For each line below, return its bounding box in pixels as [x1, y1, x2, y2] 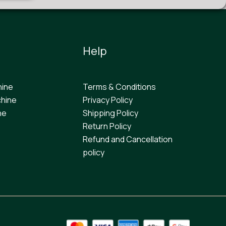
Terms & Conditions [82, 81, 156, 93]
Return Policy [82, 121, 131, 132]
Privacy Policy [82, 94, 133, 106]
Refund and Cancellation [82, 134, 173, 145]
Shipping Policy [82, 107, 138, 119]
